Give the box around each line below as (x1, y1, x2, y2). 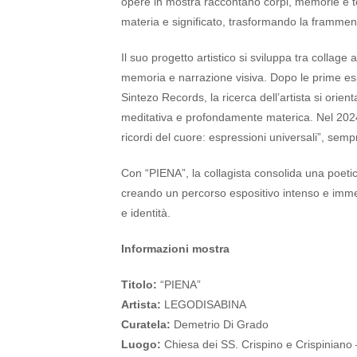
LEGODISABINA (161, 298, 246, 311)
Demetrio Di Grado (171, 318, 269, 331)
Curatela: (121, 318, 171, 331)
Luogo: (121, 338, 161, 351)
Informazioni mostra (121, 242, 229, 255)
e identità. (121, 206, 171, 219)
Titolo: (121, 278, 157, 291)
